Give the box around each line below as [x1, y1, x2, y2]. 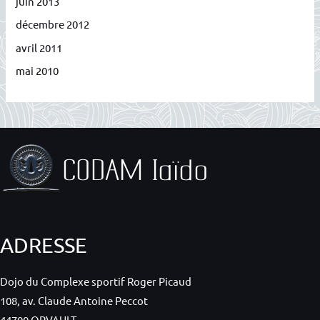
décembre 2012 [16, 17, 90, 31]
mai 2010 [16, 64, 59, 78]
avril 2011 [16, 40, 63, 54]
